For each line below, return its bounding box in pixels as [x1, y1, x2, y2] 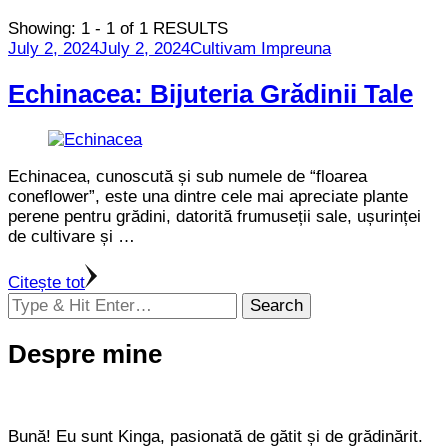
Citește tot [8, 272, 85, 292]
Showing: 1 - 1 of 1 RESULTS [8, 18, 228, 38]
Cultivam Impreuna [190, 38, 331, 58]
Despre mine [8, 340, 162, 368]
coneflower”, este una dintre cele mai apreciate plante [8, 186, 408, 206]
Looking [7, 291, 65, 311]
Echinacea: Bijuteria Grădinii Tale [8, 79, 413, 108]
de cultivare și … [8, 226, 135, 246]
